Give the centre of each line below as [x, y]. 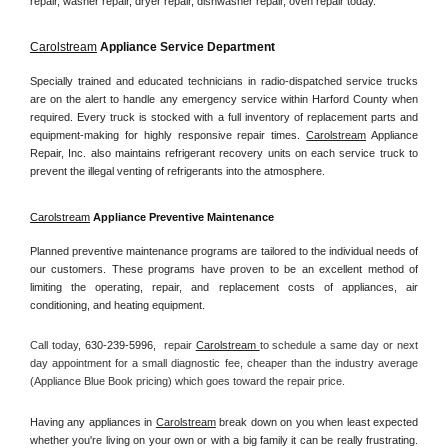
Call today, [57, 345]
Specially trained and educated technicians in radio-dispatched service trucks [224, 80]
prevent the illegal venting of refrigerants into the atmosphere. [177, 170]
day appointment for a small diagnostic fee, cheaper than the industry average [224, 363]
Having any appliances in [93, 422]
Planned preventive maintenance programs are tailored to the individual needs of [224, 250]
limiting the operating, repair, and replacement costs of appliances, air [224, 286]
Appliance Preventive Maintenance [182, 217]
